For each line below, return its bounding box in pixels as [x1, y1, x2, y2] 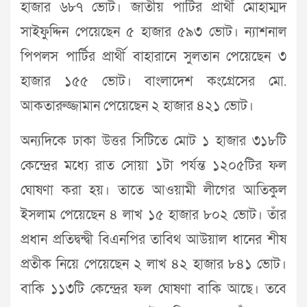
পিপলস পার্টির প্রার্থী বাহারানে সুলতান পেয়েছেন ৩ [21, 48, 286, 66]
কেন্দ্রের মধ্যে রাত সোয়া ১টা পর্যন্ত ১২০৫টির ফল [21, 157, 286, 175]
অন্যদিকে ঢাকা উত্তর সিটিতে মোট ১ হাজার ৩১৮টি [21, 132, 286, 150]
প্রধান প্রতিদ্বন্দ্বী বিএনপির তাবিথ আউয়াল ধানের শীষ [21, 231, 286, 249]
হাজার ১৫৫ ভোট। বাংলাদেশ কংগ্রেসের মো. [21, 73, 286, 90]
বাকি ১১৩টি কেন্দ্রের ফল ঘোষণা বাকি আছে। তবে [21, 280, 286, 298]
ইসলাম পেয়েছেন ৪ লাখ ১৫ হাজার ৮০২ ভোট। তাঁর [21, 206, 286, 224]
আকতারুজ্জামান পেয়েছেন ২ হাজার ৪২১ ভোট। [21, 97, 254, 115]
